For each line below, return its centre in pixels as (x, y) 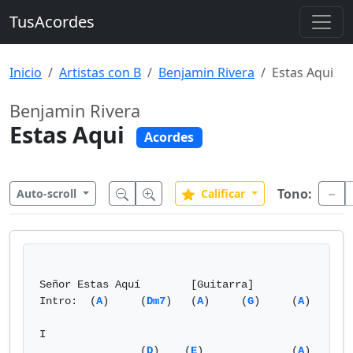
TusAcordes (52, 22)
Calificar (223, 193)
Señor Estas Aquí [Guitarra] (90, 284)
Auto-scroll (48, 193)
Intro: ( (68, 301)
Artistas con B (100, 72)
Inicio (26, 72)
